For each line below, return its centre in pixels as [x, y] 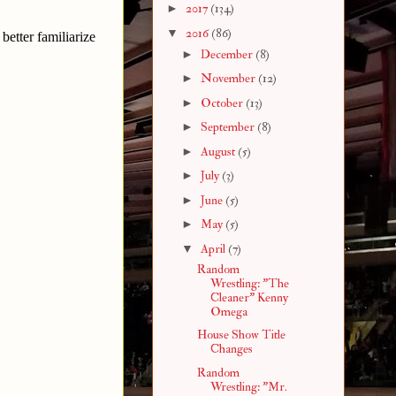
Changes [231, 349]
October [223, 103]
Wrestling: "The [249, 283]
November [229, 79]
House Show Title [241, 335]
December [228, 54]
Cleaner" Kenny [249, 297]
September [228, 127]
